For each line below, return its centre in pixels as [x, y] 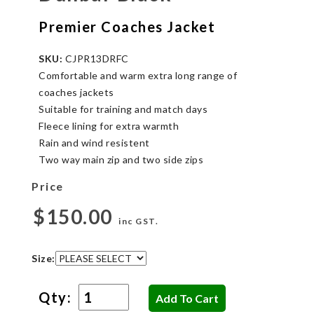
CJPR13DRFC [96, 58]
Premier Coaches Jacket [127, 26]
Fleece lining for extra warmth [109, 125]
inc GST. [138, 221]
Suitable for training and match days [123, 109]
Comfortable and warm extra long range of [138, 75]
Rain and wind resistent [94, 142]
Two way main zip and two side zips [121, 159]
